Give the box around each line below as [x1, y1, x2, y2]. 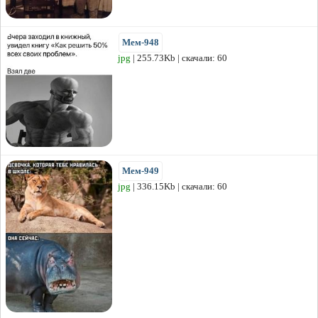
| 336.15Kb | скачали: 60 [131, 181, 227, 192]
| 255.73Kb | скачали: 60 [131, 53, 227, 64]
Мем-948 [122, 37, 159, 48]
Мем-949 [122, 165, 159, 177]
